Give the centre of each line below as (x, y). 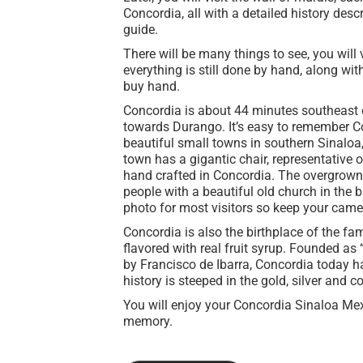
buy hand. (152, 86)
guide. (141, 29)
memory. (149, 321)
